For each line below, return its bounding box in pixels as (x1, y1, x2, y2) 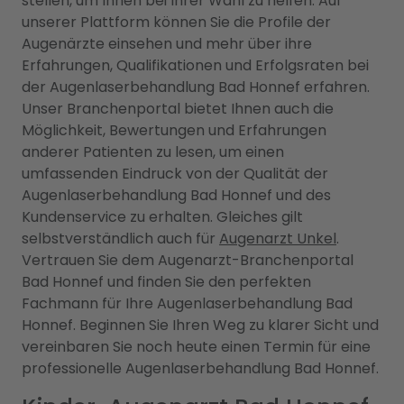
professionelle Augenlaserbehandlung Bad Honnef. (22, 357, 379, 379)
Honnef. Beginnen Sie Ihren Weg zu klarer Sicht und (22, 314, 379, 335)
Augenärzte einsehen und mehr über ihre (22, 32, 312, 54)
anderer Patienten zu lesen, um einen (22, 141, 284, 162)
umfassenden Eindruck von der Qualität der (22, 162, 328, 184)
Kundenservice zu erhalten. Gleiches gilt (22, 206, 303, 227)
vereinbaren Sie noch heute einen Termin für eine (22, 335, 371, 357)
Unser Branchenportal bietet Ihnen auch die (22, 97, 334, 119)
